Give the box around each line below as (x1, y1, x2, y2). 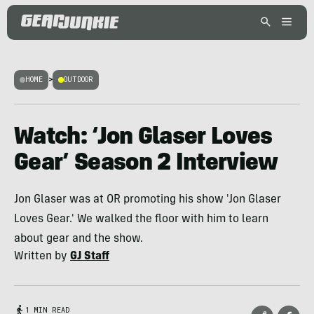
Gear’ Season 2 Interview (14, 152, 278, 176)
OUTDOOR (64, 75, 93, 84)
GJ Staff (70, 251, 109, 262)
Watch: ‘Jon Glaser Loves (14, 126, 273, 150)
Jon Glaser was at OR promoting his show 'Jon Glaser (14, 194, 281, 205)
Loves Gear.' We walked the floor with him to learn (14, 214, 268, 225)
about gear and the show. (14, 233, 143, 245)
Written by (14, 251, 70, 262)
